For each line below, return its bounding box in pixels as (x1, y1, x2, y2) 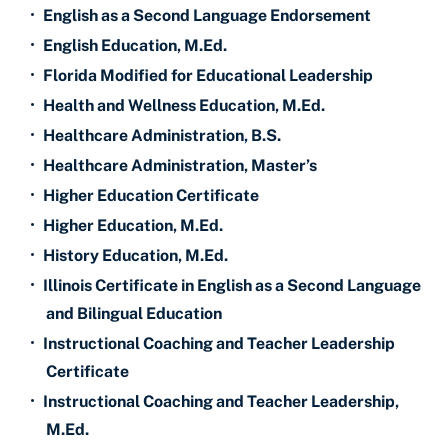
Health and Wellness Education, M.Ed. (43, 96, 325, 115)
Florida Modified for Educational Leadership (43, 66, 373, 85)
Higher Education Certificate (43, 186, 259, 205)
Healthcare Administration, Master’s (43, 156, 317, 175)
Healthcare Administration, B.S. (43, 126, 281, 145)
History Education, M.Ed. (43, 246, 228, 265)
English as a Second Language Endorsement (43, 6, 371, 25)
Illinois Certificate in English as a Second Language (43, 276, 421, 295)
